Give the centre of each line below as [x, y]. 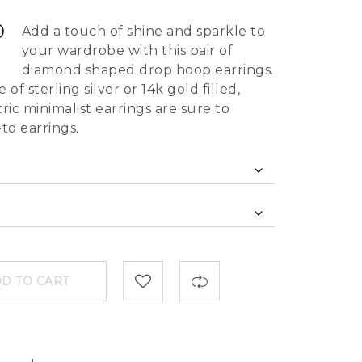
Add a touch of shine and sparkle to [143, 31]
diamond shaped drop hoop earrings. [147, 70]
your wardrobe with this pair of [127, 51]
